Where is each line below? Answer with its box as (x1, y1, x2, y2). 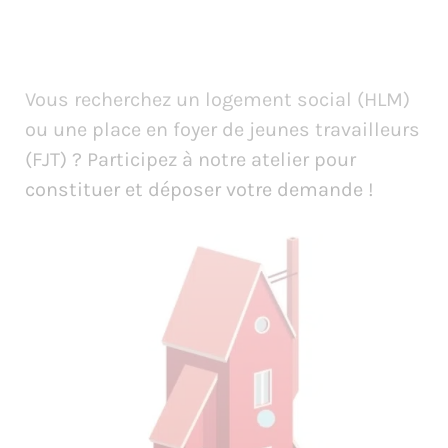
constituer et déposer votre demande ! (25, 178, 374, 201)
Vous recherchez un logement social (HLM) (25, 88, 410, 111)
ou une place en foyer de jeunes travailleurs (25, 118, 420, 141)
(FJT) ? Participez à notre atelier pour (25, 148, 356, 171)
